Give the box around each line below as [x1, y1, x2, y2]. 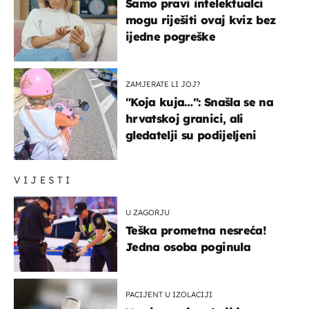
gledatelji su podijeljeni [126, 128, 257, 142]
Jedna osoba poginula [126, 239, 250, 254]
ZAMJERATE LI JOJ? [126, 79, 201, 89]
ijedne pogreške [126, 29, 216, 43]
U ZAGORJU [126, 207, 170, 217]
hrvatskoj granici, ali [126, 111, 243, 126]
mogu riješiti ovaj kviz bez [126, 12, 277, 27]
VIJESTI [14, 173, 73, 186]
